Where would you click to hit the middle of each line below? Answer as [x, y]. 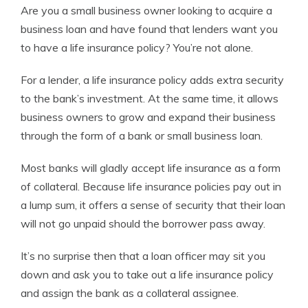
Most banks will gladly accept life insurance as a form [151, 168]
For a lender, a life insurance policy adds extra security [152, 80]
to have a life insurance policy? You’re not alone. [137, 47]
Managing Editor [121, 11]
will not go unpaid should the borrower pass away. [143, 223]
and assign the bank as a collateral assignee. [130, 293]
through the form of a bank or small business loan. [142, 135]
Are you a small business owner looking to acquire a [146, 10]
